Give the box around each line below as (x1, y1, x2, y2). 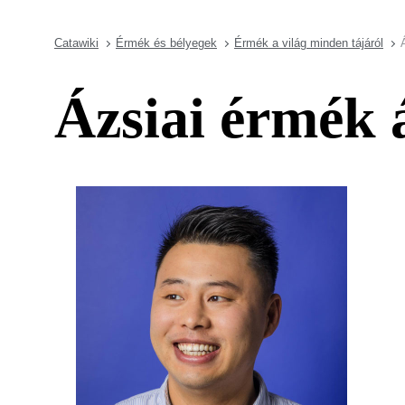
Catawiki (54, 36, 99, 50)
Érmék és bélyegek (116, 36, 217, 50)
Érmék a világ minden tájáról (234, 36, 383, 50)
